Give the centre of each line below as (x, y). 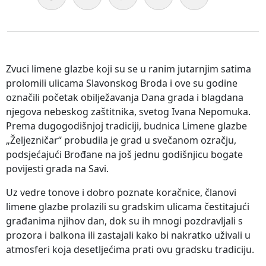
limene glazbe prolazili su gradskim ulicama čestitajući (128, 206)
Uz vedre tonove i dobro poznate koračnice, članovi (121, 192)
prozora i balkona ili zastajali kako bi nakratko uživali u (128, 235)
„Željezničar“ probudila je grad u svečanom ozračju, (121, 140)
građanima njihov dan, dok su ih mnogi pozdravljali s (124, 221)
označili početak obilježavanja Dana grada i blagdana (125, 97)
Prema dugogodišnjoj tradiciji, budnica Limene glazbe (126, 126)
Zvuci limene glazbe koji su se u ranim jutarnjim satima (129, 69)
